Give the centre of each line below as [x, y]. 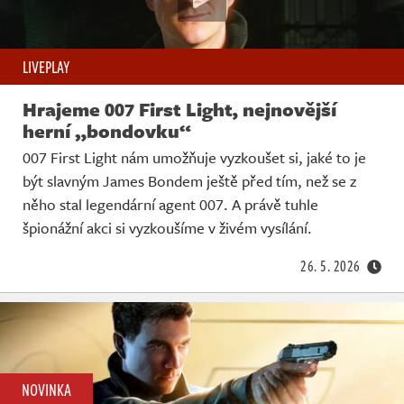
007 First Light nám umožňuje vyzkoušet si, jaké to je [194, 158]
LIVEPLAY [46, 67]
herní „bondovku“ [107, 131]
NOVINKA [46, 390]
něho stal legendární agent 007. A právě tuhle [170, 205]
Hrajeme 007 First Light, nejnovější [179, 110]
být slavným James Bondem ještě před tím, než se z [189, 181]
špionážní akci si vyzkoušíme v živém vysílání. [167, 228]
